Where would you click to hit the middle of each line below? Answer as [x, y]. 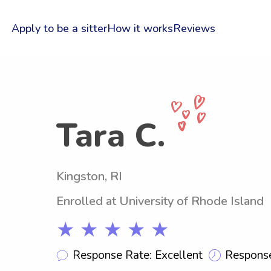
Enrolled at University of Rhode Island [160, 201]
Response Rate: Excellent [138, 255]
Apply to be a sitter [59, 28]
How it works [140, 28]
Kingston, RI [89, 176]
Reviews [194, 28]
